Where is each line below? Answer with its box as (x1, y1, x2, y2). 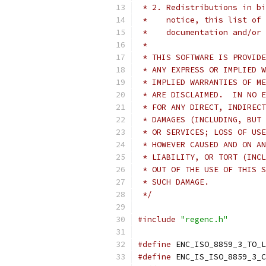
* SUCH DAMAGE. (138, 177, 209, 187)
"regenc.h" (180, 214, 228, 224)
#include (138, 214, 176, 224)
